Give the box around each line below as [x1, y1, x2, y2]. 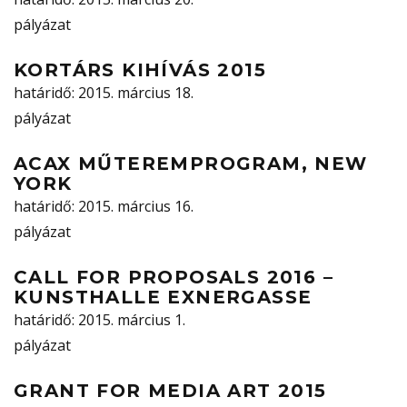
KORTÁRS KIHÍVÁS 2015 [14, 59, 266, 82]
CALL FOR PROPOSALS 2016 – [14, 266, 333, 289]
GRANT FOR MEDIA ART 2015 [14, 380, 327, 402]
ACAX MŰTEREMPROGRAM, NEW [14, 153, 368, 175]
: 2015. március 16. [72, 196, 194, 217]
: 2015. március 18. [72, 83, 194, 104]
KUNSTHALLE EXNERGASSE [14, 286, 313, 309]
